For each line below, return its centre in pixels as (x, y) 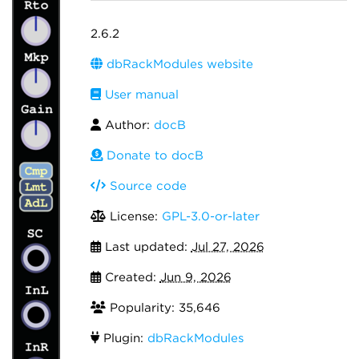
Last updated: (146, 247)
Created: (130, 277)
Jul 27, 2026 (228, 247)
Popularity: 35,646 (163, 308)
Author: (127, 125)
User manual (139, 95)
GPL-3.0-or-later (210, 216)
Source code (146, 186)
